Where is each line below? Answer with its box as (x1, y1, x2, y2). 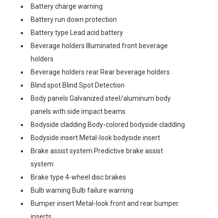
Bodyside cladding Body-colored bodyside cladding (31, 121, 185, 128)
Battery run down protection (31, 16, 117, 23)
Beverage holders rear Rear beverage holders (31, 68, 170, 76)
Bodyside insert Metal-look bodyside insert (31, 134, 160, 142)
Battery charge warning (31, 2, 103, 10)
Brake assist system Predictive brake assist (31, 147, 163, 155)
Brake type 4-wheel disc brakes (31, 173, 126, 181)
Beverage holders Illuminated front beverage (31, 42, 168, 50)
